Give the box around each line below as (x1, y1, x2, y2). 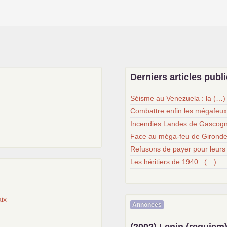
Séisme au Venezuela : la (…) (130, 94, 226, 103)
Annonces (132, 201, 162, 208)
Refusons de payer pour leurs (130, 145, 226, 154)
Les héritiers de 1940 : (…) (130, 158, 217, 166)
